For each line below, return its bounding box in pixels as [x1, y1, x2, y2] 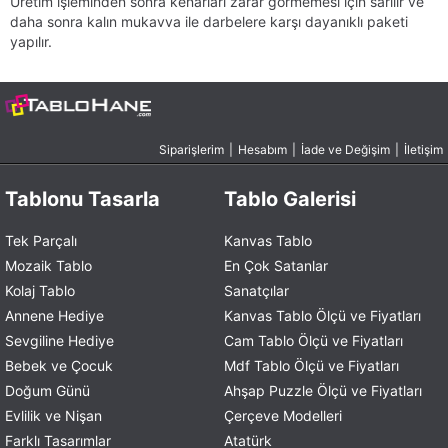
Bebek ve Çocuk [5, 356, 113, 374]
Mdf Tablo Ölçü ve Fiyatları [224, 356, 399, 374]
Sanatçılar [224, 281, 289, 299]
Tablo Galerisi [224, 186, 356, 211]
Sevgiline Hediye [5, 331, 114, 349]
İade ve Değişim [301, 141, 390, 157]
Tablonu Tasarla [5, 186, 160, 211]
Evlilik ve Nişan [5, 406, 102, 424]
